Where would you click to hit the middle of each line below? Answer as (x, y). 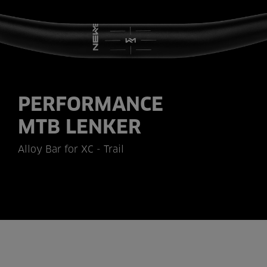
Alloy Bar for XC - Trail (71, 150)
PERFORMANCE (91, 106)
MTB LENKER (80, 128)
